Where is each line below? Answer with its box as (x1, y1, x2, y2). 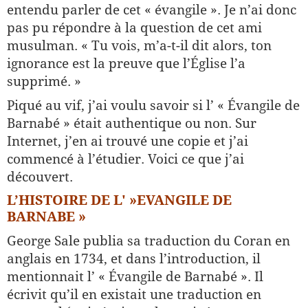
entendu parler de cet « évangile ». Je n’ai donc (7, 2, 296, 17)
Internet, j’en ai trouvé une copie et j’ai (7, 133, 248, 148)
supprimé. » (7, 74, 81, 89)
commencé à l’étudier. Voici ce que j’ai (7, 151, 244, 166)
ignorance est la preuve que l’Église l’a (7, 56, 245, 71)
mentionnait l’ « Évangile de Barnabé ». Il (7, 269, 263, 284)
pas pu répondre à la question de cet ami (7, 20, 262, 35)
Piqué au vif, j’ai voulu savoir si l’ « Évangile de (7, 98, 300, 113)
